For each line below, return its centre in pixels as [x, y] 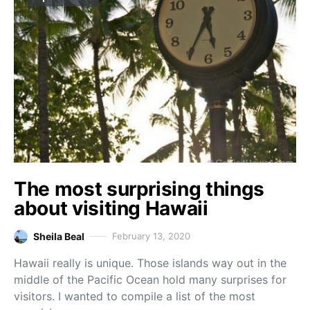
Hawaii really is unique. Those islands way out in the [150, 263]
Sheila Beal [59, 236]
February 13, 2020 [151, 236]
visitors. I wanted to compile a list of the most [135, 296]
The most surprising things [139, 189]
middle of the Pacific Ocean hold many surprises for [150, 280]
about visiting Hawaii [111, 208]
